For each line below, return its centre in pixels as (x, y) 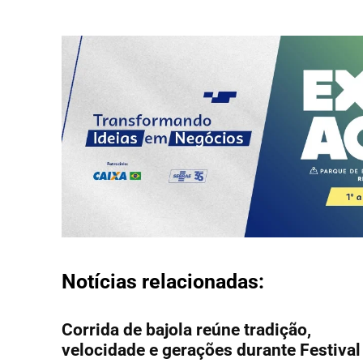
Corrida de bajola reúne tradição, (186, 329)
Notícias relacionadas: (163, 281)
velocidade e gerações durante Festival (211, 350)
